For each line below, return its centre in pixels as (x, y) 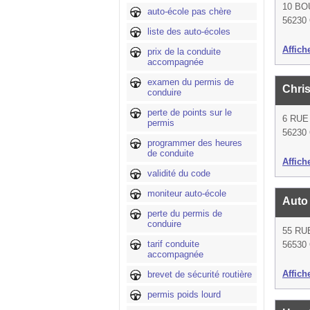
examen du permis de (191, 82)
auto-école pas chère (189, 11)
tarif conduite (173, 244)
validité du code (179, 173)
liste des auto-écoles (189, 31)
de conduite (171, 153)
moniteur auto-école (187, 193)
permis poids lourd (184, 294)
